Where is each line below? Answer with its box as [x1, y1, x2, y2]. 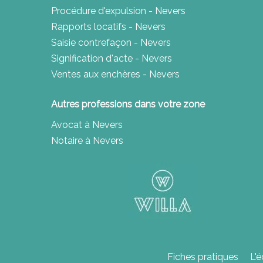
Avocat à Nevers [51, 119, 123, 131]
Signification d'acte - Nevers [51, 53, 172, 65]
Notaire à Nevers [51, 135, 123, 147]
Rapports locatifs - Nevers [51, 21, 166, 33]
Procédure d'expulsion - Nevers [51, 5, 186, 17]
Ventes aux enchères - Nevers [51, 69, 180, 80]
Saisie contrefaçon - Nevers [51, 37, 171, 49]
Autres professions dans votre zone [51, 99, 205, 110]
